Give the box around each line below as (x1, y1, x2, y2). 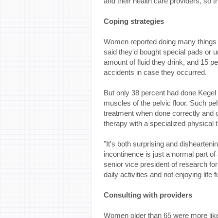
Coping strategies (104, 17, 164, 25)
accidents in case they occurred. (104, 68, 207, 76)
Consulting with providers (104, 190, 192, 199)
